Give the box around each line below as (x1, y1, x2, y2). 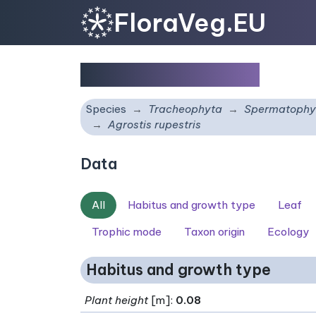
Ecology (267, 225, 309, 238)
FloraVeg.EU (114, 6, 266, 38)
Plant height (85, 293, 149, 307)
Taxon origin (184, 225, 245, 238)
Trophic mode (92, 225, 162, 238)
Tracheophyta (148, 102, 222, 116)
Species (86, 102, 126, 116)
